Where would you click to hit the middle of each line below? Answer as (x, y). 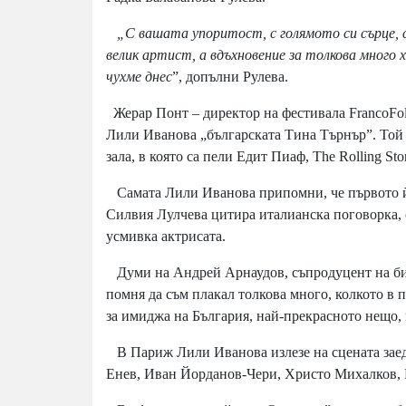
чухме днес (139, 76)
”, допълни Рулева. (232, 76)
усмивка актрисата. (166, 236)
